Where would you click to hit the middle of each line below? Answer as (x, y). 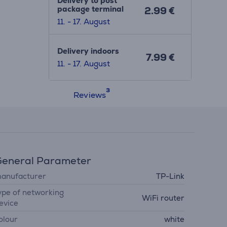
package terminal (90, 9)
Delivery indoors (88, 51)
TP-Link (170, 176)
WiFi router (163, 198)
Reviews (90, 95)
